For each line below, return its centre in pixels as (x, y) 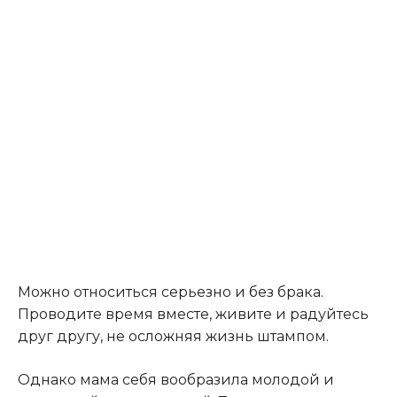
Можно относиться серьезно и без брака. (171, 292)
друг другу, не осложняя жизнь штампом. (173, 336)
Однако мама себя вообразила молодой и (176, 379)
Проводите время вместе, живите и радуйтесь (193, 314)
